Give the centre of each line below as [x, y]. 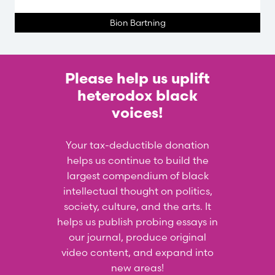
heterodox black [137, 97]
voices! [137, 114]
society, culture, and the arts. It [137, 206]
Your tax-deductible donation [137, 145]
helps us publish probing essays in [137, 221]
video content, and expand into [137, 252]
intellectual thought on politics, [137, 191]
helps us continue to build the [137, 160]
